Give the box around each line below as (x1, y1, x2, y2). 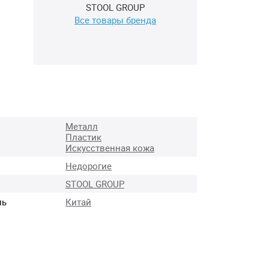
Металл (65, 120, 98, 133)
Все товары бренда (74, 13, 156, 26)
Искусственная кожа (65, 142, 154, 154)
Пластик (65, 131, 101, 144)
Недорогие (65, 160, 112, 172)
